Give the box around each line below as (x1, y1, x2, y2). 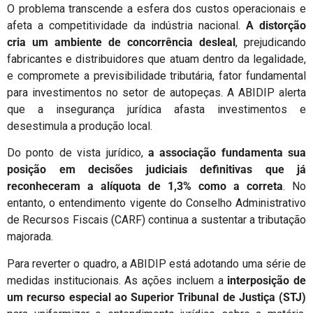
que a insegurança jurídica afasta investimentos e (7, 102, 306, 116)
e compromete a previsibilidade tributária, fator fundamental (7, 68, 306, 82)
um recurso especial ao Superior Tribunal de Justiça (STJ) (7, 290, 306, 304)
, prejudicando (235, 35, 306, 49)
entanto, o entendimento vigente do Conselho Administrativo (7, 196, 306, 210)
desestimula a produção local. (7, 119, 152, 133)
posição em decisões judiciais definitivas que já (7, 163, 306, 177)
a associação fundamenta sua (147, 146, 306, 160)
